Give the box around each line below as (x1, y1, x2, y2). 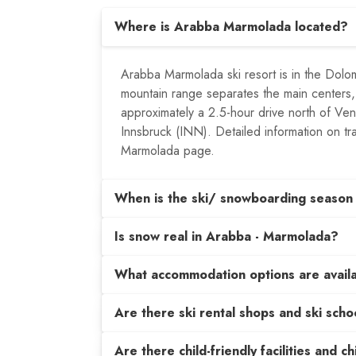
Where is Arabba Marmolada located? (114, 17, 348, 36)
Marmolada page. (121, 141, 215, 160)
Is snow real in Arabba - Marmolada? (114, 227, 339, 246)
